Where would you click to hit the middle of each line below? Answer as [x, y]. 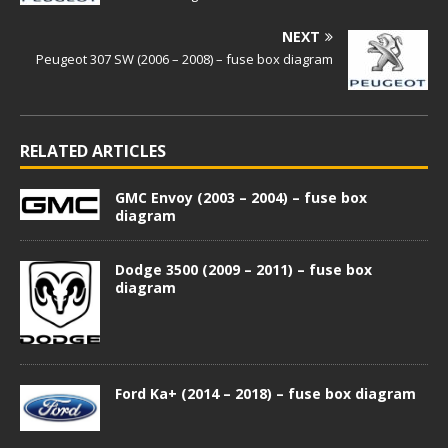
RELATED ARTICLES [93, 151]
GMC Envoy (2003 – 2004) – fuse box [241, 197]
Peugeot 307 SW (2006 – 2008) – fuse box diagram [184, 59]
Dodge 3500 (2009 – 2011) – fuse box [243, 270]
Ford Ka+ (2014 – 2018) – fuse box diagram [265, 393]
